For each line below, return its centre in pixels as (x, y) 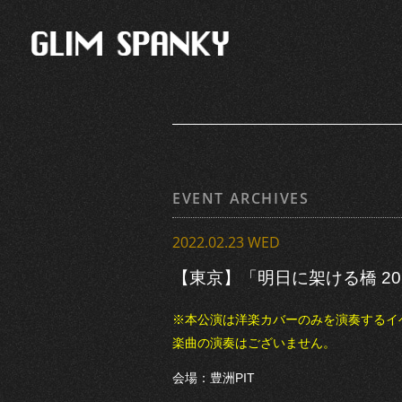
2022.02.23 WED (226, 242)
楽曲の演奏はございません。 (254, 342)
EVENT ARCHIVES (241, 198)
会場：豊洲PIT (214, 377)
